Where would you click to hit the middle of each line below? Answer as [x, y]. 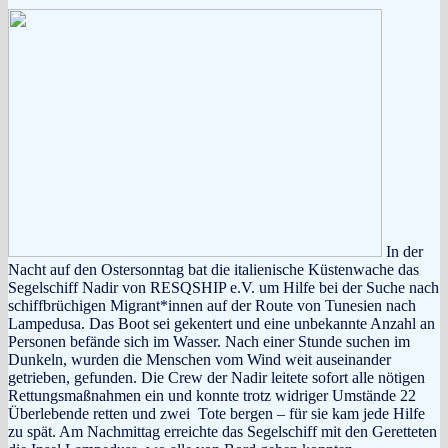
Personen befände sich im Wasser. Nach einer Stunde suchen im [209, 341]
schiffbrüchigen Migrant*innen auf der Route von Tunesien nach [212, 305]
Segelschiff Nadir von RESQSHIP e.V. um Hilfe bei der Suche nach [223, 287]
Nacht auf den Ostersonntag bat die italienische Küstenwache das [213, 269]
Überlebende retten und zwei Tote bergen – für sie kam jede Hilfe [216, 413]
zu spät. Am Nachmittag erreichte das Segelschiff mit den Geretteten [222, 431]
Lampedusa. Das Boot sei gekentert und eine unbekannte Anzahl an [221, 323]
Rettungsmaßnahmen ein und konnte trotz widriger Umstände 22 [212, 395]
